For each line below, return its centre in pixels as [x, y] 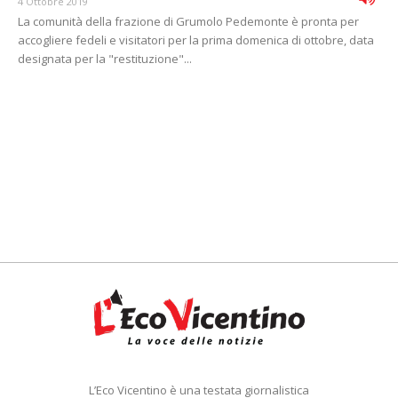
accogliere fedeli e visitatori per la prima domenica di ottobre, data [196, 40]
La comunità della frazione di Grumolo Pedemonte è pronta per [188, 22]
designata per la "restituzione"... [105, 59]
